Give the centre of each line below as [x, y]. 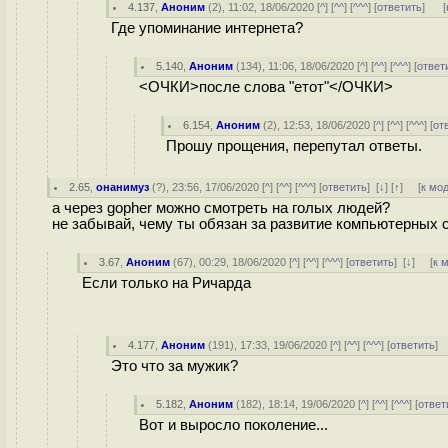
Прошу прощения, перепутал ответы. [294, 146]
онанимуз [123, 187]
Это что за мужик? [174, 366]
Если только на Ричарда [166, 283]
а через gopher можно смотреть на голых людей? [221, 208]
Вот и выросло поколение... [233, 425]
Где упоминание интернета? [207, 28]
